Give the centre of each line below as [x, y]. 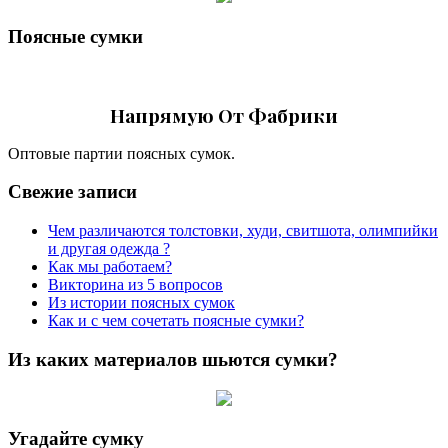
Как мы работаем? [110, 267]
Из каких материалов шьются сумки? [173, 359]
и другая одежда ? [109, 249]
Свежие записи [72, 192]
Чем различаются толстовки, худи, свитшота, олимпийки [243, 231]
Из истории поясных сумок [141, 303]
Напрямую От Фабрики [224, 114]
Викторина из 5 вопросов [135, 285]
